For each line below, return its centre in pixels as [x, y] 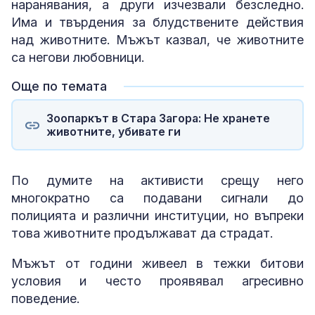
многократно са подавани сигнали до [157, 198]
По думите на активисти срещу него [157, 180]
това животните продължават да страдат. [144, 233]
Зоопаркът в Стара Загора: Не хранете [158, 118]
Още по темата [59, 86]
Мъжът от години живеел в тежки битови [157, 263]
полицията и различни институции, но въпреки [157, 216]
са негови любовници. [78, 57]
